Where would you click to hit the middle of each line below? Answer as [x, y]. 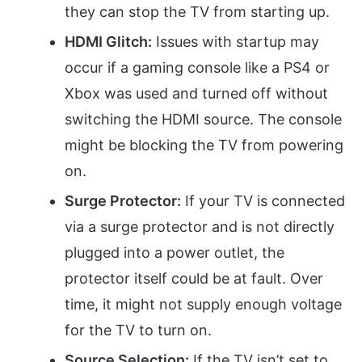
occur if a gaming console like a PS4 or [197, 67]
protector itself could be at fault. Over [194, 278]
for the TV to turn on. [138, 330]
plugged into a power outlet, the [175, 252]
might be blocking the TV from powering [204, 145]
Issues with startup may [236, 41]
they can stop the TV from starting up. [197, 11]
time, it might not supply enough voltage [203, 304]
